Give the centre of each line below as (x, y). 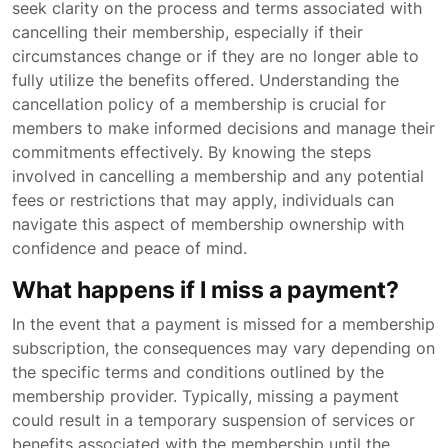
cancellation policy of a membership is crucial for (199, 104)
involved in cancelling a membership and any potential (218, 176)
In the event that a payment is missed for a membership (223, 324)
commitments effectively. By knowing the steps (191, 152)
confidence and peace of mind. (129, 248)
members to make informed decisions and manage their (223, 128)
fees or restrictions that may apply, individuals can (203, 200)
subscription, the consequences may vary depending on (223, 348)
